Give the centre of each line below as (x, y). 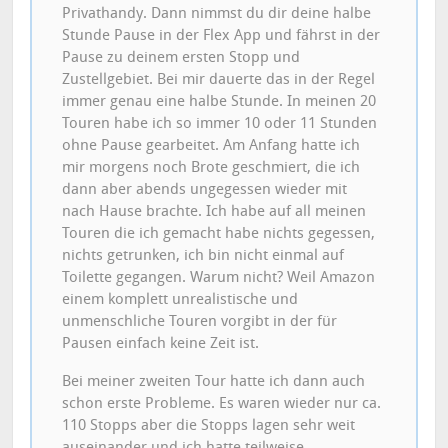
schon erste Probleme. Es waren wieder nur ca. (222, 402)
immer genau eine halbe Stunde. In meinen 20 (219, 100)
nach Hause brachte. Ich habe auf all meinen (214, 210)
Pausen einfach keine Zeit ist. (161, 342)
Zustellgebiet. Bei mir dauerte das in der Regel (219, 78)
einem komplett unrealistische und (180, 298)
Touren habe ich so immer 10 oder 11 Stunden (220, 122)
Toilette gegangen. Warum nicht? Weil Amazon (219, 276)
